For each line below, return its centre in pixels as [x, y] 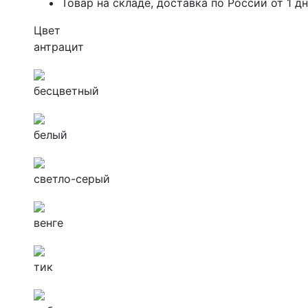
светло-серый [72, 178]
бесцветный [66, 90]
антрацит [59, 46]
